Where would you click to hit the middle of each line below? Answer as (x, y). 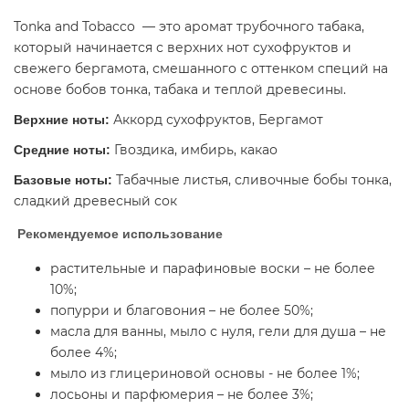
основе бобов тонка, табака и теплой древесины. (182, 89)
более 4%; (84, 352)
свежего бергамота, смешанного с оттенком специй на (201, 68)
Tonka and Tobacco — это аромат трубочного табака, (189, 26)
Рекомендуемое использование (118, 234)
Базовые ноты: (63, 180)
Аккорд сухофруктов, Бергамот (216, 120)
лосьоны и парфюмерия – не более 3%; (182, 394)
